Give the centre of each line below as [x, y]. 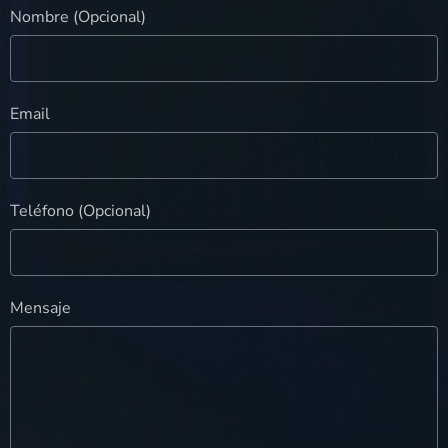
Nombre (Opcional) [78, 17]
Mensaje [40, 308]
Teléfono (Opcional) [80, 211]
